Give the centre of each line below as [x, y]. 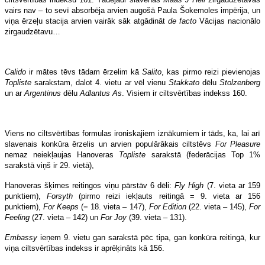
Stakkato [184, 82]
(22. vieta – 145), [218, 206]
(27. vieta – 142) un [65, 217]
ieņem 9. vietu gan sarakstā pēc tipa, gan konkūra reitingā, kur [149, 237]
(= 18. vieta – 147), [114, 206]
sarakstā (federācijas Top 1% [203, 154]
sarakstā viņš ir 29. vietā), [49, 165]
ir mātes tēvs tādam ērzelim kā [84, 72]
